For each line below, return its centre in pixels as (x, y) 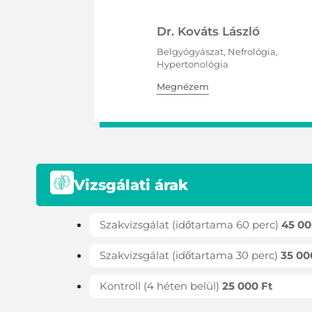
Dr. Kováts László (208, 31)
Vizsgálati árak (131, 185)
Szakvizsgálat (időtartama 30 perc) (190, 255)
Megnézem (183, 86)
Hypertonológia (193, 64)
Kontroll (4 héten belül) (161, 286)
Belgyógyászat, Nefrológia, (217, 51)
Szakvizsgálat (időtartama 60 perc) (190, 224)
